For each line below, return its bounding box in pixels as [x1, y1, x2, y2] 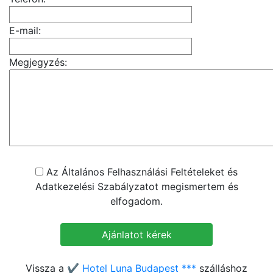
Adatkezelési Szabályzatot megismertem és [35, 180, 238, 193]
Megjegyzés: [9, 56, 67, 68]
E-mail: [9, 24, 41, 37]
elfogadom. [110, 195, 163, 207]
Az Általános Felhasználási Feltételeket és [43, 166, 238, 178]
